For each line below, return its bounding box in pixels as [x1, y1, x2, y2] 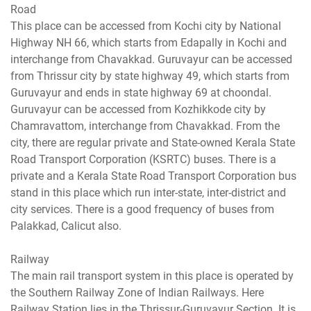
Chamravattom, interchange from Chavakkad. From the [10, 119, 280, 133]
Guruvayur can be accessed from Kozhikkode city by [10, 102, 266, 116]
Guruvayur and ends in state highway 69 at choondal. [10, 85, 271, 99]
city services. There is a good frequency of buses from [10, 202, 274, 216]
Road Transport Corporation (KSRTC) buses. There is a [10, 152, 276, 166]
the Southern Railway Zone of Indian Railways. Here [10, 285, 264, 299]
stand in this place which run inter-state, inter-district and [10, 185, 286, 199]
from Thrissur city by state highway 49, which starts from [10, 69, 289, 83]
